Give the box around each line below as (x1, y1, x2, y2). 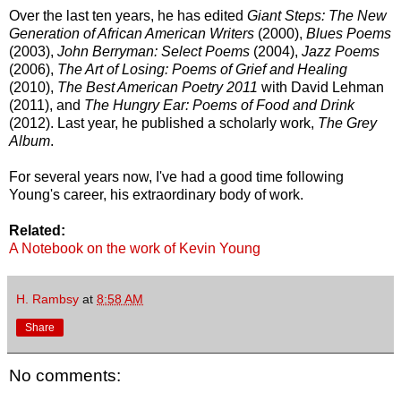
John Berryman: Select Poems (57, 44, 250, 60)
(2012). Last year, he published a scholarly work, (9, 115, 318, 132)
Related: (9, 223, 65, 239)
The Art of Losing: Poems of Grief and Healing (57, 62, 347, 78)
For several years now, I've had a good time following (9, 169, 344, 185)
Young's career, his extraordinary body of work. (9, 187, 307, 203)
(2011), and (9, 98, 84, 114)
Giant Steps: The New (247, 8, 387, 24)
